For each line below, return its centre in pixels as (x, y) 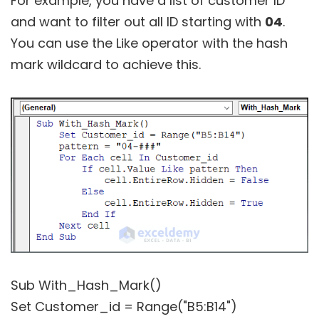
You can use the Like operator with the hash (149, 43)
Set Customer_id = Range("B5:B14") (124, 307)
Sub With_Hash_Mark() (86, 286)
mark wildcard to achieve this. (106, 64)
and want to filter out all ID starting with (138, 21)
